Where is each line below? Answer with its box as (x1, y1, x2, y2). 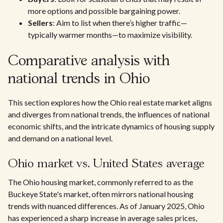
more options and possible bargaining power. (28, 6, 180, 15)
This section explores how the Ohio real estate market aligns (8, 98, 212, 107)
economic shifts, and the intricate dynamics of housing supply (8, 121, 215, 131)
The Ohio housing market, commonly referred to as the (8, 177, 193, 187)
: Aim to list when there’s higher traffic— (53, 18, 187, 27)
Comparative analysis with (8, 55, 170, 68)
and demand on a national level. (8, 133, 112, 143)
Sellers (28, 18, 53, 27)
